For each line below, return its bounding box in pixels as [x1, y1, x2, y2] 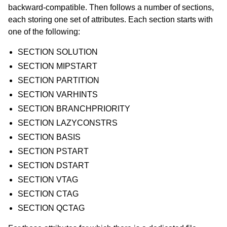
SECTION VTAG [18, 175, 79, 184]
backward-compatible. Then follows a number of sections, [8, 3, 214, 12]
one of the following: [8, 27, 80, 36]
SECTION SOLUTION [18, 47, 98, 56]
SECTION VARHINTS [18, 90, 98, 99]
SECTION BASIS [18, 132, 81, 141]
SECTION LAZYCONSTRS [18, 118, 118, 127]
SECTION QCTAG [18, 203, 85, 212]
